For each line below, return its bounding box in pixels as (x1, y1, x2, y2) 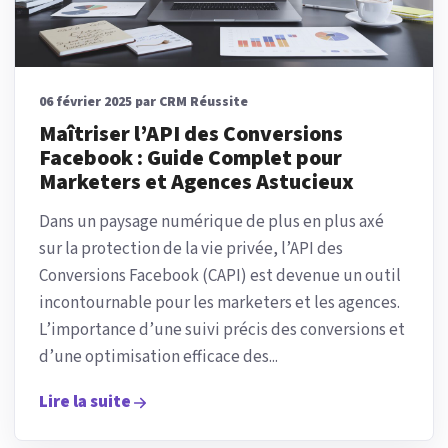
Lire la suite (39, 390, 131, 415)
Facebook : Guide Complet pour (39, 143, 342, 175)
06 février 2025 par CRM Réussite (39, 92, 248, 113)
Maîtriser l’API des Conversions (39, 119, 343, 151)
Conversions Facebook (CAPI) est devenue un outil (39, 264, 401, 289)
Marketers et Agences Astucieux (39, 167, 354, 199)
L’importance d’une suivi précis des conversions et (39, 318, 405, 343)
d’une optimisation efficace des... (39, 345, 278, 370)
